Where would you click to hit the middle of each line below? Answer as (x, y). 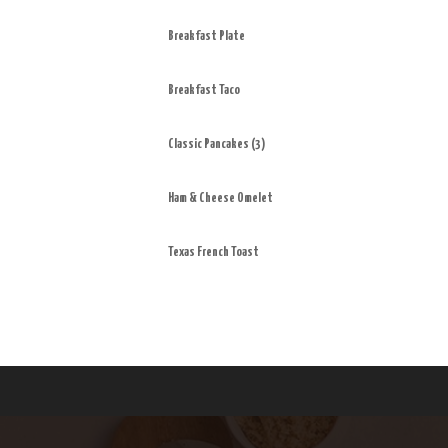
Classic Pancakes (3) (217, 144)
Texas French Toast (214, 252)
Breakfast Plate (207, 36)
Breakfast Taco (204, 90)
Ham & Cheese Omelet (221, 198)
